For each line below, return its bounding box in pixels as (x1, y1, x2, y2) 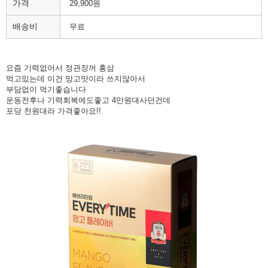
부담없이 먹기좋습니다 (6, 85, 86, 95)
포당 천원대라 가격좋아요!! (6, 106, 101, 116)
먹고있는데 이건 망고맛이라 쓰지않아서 (6, 74, 145, 84)
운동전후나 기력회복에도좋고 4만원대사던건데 (6, 96, 170, 105)
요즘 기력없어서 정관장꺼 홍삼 (6, 63, 114, 73)
